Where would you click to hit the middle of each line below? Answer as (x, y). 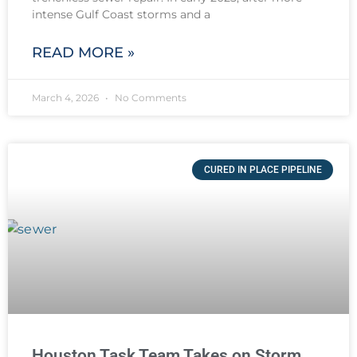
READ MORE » (83, 52)
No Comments (149, 97)
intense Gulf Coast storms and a (121, 14)
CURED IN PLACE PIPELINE (263, 169)
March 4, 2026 (67, 97)
